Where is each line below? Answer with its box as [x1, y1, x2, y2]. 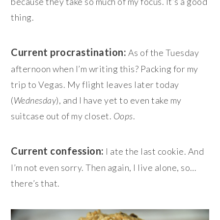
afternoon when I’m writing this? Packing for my [11, 63, 198, 75]
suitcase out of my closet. [11, 110, 113, 122]
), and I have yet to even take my [56, 95, 182, 106]
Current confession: [11, 145, 104, 157]
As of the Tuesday [126, 47, 199, 58]
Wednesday [13, 95, 56, 106]
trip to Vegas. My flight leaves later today [11, 79, 179, 90]
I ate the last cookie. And [104, 146, 204, 157]
